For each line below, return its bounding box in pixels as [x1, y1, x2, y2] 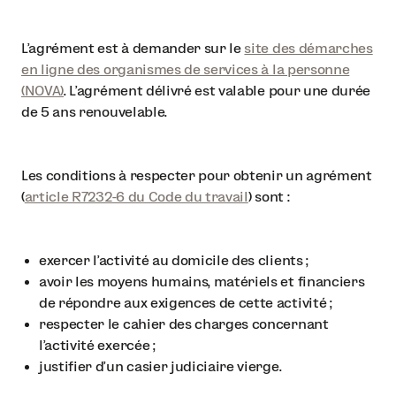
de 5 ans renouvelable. [21, 103, 167, 119]
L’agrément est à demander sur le [21, 40, 245, 56]
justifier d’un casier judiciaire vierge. [39, 358, 282, 374]
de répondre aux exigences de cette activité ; [39, 294, 332, 310]
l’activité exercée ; [39, 337, 156, 353]
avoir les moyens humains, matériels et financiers [39, 273, 365, 289]
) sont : [247, 188, 290, 204]
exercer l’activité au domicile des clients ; [39, 252, 308, 268]
